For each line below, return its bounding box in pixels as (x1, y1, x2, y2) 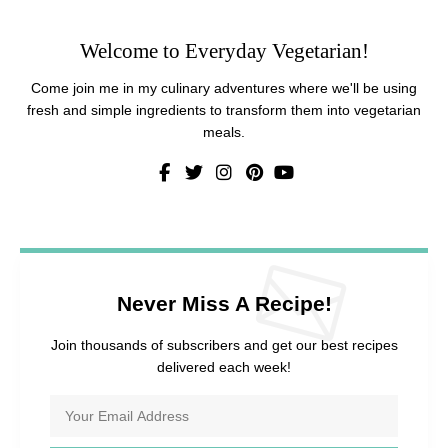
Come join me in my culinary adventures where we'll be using (31, 80, 417, 97)
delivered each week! (157, 359, 291, 376)
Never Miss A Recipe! (116, 292, 332, 316)
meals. (203, 124, 245, 141)
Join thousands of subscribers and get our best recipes (50, 337, 398, 354)
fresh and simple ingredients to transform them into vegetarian (27, 102, 421, 119)
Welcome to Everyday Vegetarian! (79, 39, 369, 64)
